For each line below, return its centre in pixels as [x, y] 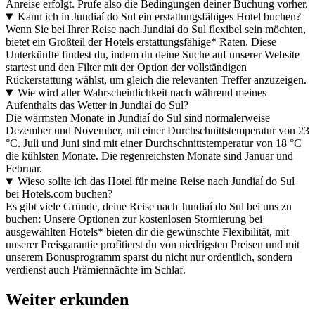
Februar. [24, 169]
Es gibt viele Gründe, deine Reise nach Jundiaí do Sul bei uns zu [149, 207]
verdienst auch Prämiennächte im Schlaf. [96, 270]
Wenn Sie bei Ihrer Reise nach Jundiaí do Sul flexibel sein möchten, [156, 30]
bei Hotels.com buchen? [59, 194]
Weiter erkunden [67, 300]
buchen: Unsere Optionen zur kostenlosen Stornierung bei [134, 219]
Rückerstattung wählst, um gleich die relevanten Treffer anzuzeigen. [156, 80]
